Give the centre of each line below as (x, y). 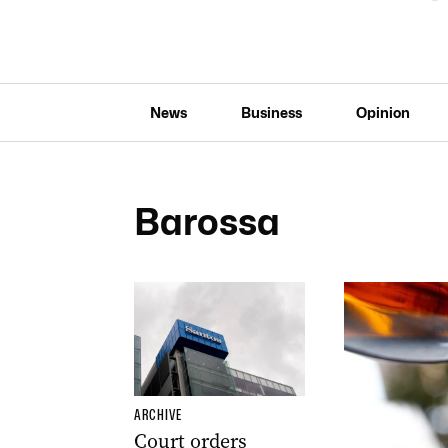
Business (271, 112)
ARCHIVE (157, 414)
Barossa (206, 221)
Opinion (382, 112)
